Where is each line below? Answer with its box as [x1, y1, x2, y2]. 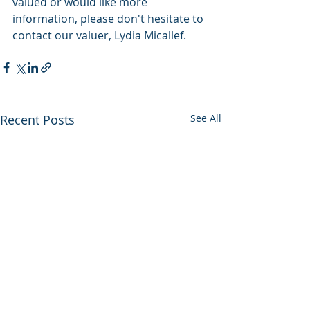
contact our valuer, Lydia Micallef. [12, 28, 186, 44]
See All [190, 111, 221, 125]
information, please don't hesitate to [12, 11, 206, 27]
